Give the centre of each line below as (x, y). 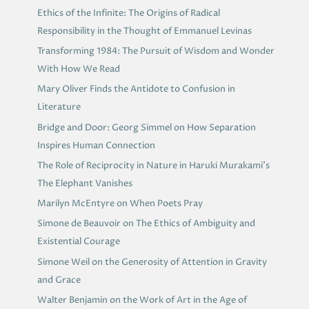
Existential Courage (78, 242)
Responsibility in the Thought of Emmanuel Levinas (144, 31)
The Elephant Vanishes (84, 183)
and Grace (59, 280)
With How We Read (78, 69)
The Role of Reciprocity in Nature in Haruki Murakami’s (153, 165)
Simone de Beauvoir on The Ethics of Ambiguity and (146, 224)
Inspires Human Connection (96, 145)
